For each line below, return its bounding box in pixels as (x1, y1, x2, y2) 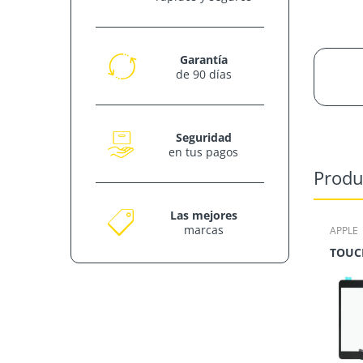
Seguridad (175, 130, 232, 145)
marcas (183, 222, 224, 237)
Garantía (179, 52, 228, 67)
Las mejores (169, 207, 237, 223)
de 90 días (175, 66, 232, 82)
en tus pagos (169, 144, 238, 160)
